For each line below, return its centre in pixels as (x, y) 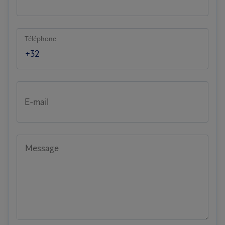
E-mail (37, 102)
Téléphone (40, 39)
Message (42, 148)
